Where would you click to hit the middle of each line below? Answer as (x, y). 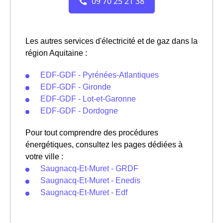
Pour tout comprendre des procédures (92, 133)
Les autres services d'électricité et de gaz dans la (111, 41)
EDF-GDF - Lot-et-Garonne (88, 99)
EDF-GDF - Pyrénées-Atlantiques (100, 75)
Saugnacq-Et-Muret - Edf (84, 193)
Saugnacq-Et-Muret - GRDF (89, 169)
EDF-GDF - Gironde (76, 87)
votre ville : (44, 157)
